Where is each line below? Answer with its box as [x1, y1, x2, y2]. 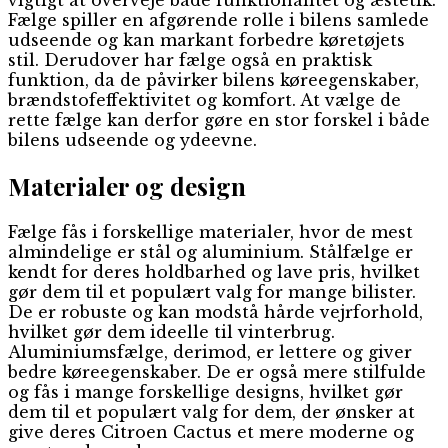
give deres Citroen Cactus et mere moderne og [8, 421, 414, 442]
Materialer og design [8, 169, 246, 202]
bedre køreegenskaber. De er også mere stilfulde [8, 361, 426, 382]
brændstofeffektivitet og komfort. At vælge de [8, 89, 401, 110]
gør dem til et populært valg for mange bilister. [8, 281, 416, 302]
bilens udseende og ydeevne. [8, 129, 257, 150]
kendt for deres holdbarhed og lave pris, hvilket [8, 261, 420, 282]
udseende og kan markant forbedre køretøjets [8, 29, 405, 50]
